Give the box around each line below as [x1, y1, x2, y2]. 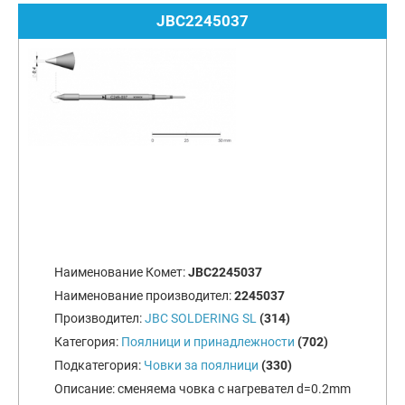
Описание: [54, 381, 118, 396]
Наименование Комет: [54, 264, 188, 279]
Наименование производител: [54, 287, 234, 303]
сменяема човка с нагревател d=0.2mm [118, 381, 351, 396]
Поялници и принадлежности [121, 334, 295, 350]
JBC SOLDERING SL [145, 311, 257, 326]
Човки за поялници [144, 357, 259, 372]
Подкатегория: [54, 357, 144, 372]
